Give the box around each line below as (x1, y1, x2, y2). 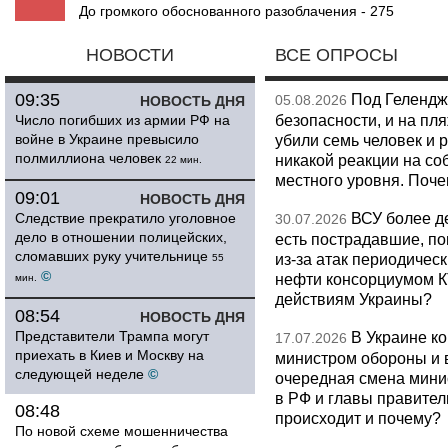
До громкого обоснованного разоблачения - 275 (79, 3, 394, 19)
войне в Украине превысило (15, 131, 199, 147)
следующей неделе (15, 366, 144, 382)
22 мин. (165, 154, 202, 165)
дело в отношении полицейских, (15, 229, 227, 245)
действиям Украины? (275, 290, 432, 308)
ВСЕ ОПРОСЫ (275, 45, 398, 65)
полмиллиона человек (15, 150, 161, 166)
